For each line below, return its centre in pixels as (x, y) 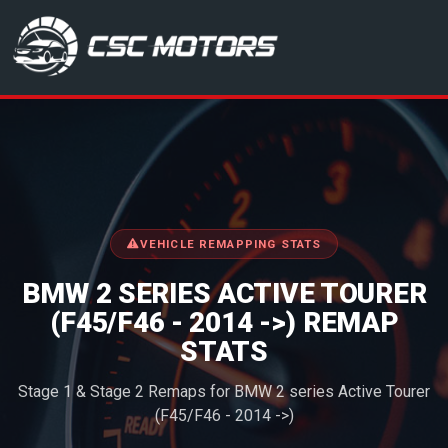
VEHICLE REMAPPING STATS (230, 243)
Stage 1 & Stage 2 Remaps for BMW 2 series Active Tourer (224, 391)
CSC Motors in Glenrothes (114, 58)
